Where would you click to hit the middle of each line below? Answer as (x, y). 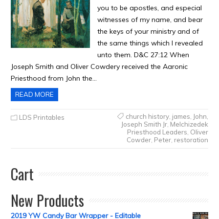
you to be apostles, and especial (149, 8)
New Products (48, 200)
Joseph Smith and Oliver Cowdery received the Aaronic (99, 66)
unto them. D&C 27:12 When (143, 55)
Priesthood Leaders (157, 132)
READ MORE (35, 94)
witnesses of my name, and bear (150, 20)
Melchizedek (189, 124)
